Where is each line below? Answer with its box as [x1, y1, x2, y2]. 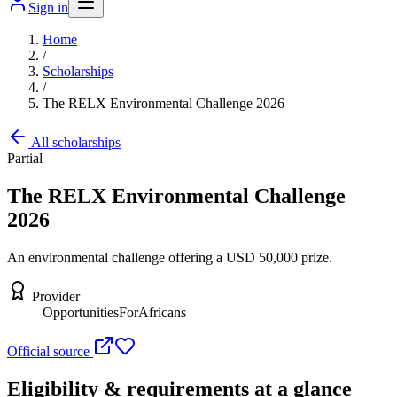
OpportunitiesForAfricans [43, 304, 186, 320]
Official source [7, 343, 93, 359]
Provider [32, 288, 80, 304]
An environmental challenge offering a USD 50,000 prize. [7, 249, 332, 265]
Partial [7, 151, 43, 166]
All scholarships [28, 135, 121, 150]
